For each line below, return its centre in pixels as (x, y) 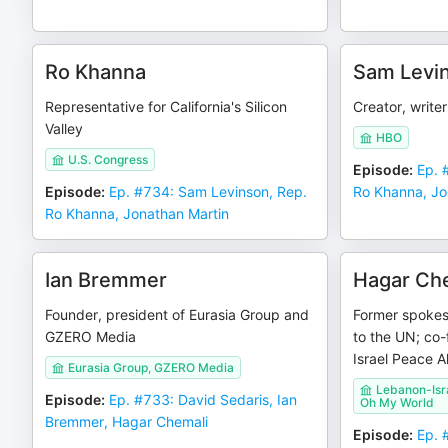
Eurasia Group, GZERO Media (151, 367)
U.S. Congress (108, 159)
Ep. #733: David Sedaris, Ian (203, 399)
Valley (64, 128)
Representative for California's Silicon (166, 106)
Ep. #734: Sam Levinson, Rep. (208, 191)
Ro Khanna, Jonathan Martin (137, 213)
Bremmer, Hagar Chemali (126, 421)
